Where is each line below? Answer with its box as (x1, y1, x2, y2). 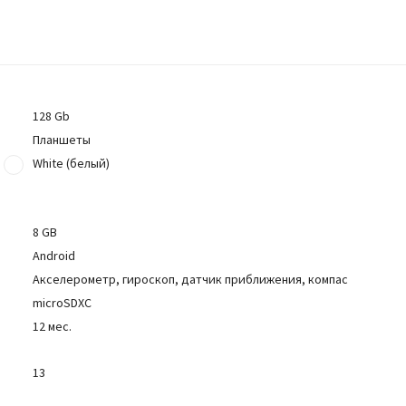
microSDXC (33, 295, 92, 311)
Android (33, 247, 76, 264)
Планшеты (33, 131, 92, 148)
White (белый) (33, 155, 111, 171)
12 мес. (33, 318, 72, 334)
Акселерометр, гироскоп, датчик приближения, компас (33, 271, 349, 287)
